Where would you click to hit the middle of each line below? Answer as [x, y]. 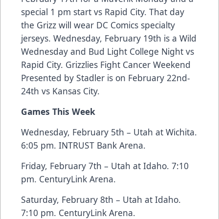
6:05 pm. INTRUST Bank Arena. [83, 145]
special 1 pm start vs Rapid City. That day [103, 12]
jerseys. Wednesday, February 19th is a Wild [109, 38]
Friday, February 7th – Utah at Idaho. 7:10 [105, 166]
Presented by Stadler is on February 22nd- [106, 78]
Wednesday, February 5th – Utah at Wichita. [109, 132]
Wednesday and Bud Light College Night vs [108, 52]
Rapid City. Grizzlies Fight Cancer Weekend [106, 65]
